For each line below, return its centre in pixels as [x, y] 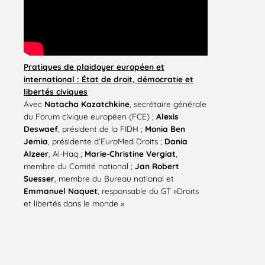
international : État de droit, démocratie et [109, 79]
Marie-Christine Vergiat [130, 154]
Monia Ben [165, 129]
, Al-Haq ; [67, 154]
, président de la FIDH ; [101, 129]
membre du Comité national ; [79, 166]
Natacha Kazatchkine [87, 104]
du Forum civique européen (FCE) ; [90, 117]
